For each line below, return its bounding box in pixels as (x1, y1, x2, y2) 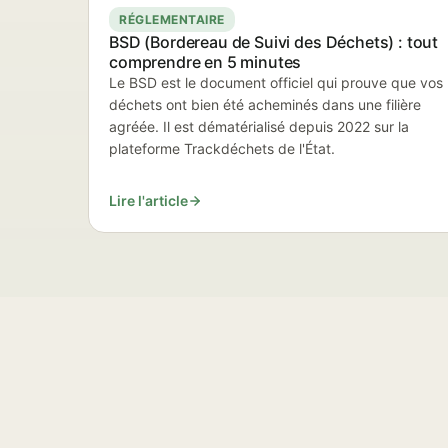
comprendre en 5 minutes (109, 52, 302, 72)
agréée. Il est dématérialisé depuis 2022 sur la (109, 118, 409, 135)
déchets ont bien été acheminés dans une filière (109, 96, 421, 113)
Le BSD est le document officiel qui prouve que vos (109, 74, 443, 91)
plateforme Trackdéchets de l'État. (109, 140, 335, 157)
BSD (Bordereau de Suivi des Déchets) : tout (109, 32, 439, 52)
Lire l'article (109, 192, 188, 209)
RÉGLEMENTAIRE (119, 12, 225, 27)
